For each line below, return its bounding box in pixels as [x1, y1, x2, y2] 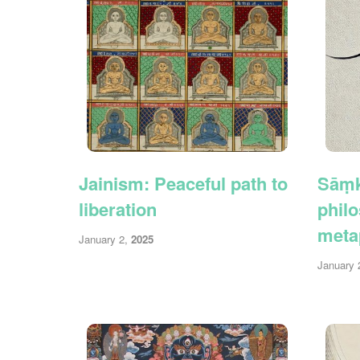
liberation [79, 195, 157, 222]
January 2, [79, 231, 131, 247]
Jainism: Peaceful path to [79, 170, 288, 196]
